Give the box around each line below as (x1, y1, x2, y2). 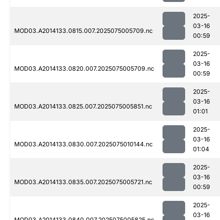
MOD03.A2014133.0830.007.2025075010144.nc (14, 140, 153, 148)
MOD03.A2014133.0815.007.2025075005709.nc (14, 27, 153, 35)
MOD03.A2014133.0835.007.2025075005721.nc (14, 178, 152, 186)
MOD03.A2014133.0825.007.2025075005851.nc (14, 103, 152, 110)
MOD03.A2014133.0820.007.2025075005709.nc (14, 65, 154, 73)
